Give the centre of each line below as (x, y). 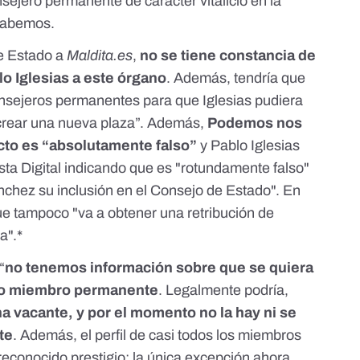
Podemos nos (255, 123)
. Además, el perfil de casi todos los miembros (157, 335)
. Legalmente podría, (224, 290)
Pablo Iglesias (256, 146)
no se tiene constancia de (228, 56)
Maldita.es (100, 56)
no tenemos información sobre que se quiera (160, 268)
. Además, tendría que (236, 78)
